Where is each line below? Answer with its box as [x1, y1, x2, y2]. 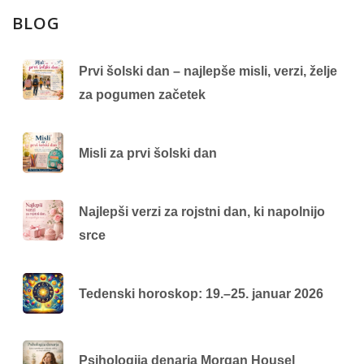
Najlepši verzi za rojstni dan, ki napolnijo [79, 204, 326, 219]
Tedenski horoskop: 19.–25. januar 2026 [79, 286, 324, 301]
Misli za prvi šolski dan [79, 145, 218, 160]
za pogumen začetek [79, 87, 206, 102]
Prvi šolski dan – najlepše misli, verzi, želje [79, 63, 338, 78]
